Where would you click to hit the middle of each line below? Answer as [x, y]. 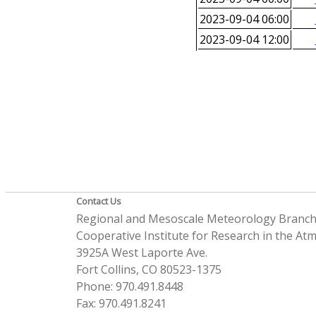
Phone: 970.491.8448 [129, 287]
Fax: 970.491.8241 [121, 304]
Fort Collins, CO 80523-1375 [148, 270]
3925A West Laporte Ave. [141, 253]
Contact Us [98, 201]
